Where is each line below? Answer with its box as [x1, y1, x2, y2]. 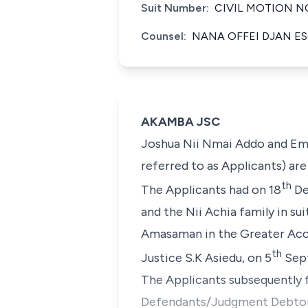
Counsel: [141, 30, 186, 43]
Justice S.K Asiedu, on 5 [141, 250, 272, 265]
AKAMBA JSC [141, 114, 220, 129]
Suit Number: [141, 1, 209, 14]
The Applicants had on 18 [141, 182, 281, 197]
